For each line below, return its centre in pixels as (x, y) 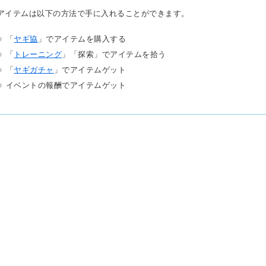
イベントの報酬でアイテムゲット (66, 85)
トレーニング (38, 55)
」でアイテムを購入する (82, 39)
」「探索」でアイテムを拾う (114, 55)
